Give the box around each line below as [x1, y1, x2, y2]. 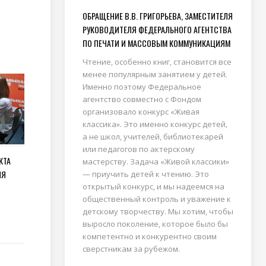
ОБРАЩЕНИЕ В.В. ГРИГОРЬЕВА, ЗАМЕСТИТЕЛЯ [82, 9, 233, 22]
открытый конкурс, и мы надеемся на [82, 181, 224, 192]
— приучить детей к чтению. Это [82, 169, 209, 179]
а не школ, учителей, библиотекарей [82, 131, 223, 142]
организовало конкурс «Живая [82, 106, 199, 117]
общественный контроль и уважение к [82, 194, 231, 204]
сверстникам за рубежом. [82, 243, 180, 254]
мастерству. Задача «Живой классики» [82, 156, 229, 167]
